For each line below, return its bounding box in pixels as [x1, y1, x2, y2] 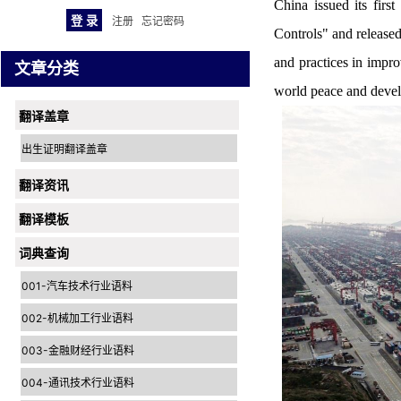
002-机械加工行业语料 [21, 311, 133, 325]
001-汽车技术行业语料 [21, 279, 132, 293]
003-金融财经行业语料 [21, 344, 134, 357]
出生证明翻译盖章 [21, 142, 107, 156]
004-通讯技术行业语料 [21, 376, 134, 389]
